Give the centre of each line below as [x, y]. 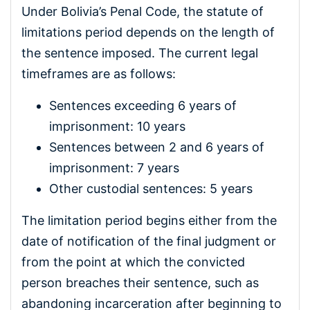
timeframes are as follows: [99, 74]
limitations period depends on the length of [148, 33]
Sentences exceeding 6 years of [143, 106]
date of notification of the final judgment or [149, 241]
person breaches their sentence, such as [140, 283]
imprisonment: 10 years [117, 127]
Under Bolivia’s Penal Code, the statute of [143, 12]
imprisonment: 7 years [114, 168]
